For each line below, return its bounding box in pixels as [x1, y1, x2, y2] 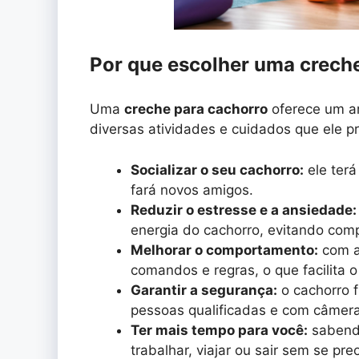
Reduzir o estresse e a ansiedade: [131, 201, 357, 218]
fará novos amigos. [131, 181, 253, 198]
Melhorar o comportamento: [131, 241, 318, 258]
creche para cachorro [124, 101, 268, 118]
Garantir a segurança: [131, 281, 277, 298]
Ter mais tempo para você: [131, 321, 308, 338]
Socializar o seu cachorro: [131, 161, 304, 178]
